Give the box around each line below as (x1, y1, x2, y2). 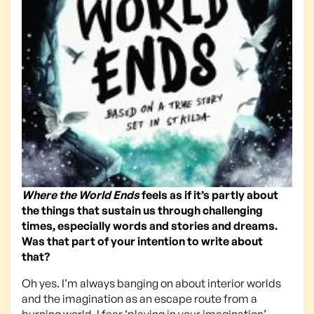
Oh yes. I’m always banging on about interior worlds (22, 275, 281, 290)
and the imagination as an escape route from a (22, 291, 257, 306)
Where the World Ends (22, 187, 139, 202)
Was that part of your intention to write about (22, 233, 263, 248)
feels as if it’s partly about (139, 187, 278, 202)
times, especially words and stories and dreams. (22, 218, 278, 233)
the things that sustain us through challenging (22, 203, 263, 217)
